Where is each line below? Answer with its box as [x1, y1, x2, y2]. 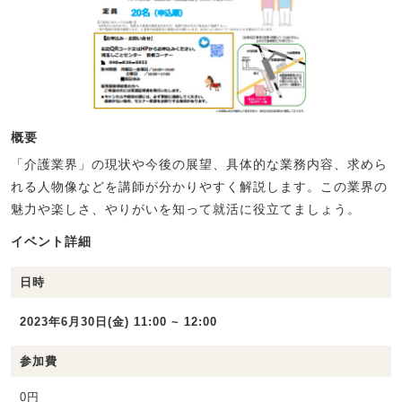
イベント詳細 [11, 234, 92, 249]
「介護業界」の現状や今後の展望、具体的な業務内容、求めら [11, 157, 388, 172]
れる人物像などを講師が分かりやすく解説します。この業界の [11, 179, 388, 195]
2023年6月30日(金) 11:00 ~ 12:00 [20, 315, 217, 329]
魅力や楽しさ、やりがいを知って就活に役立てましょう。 [11, 202, 361, 217]
